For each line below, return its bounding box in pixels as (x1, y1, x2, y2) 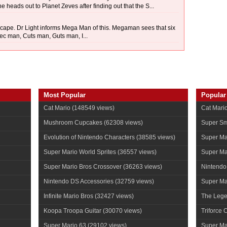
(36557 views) (116, 148, 157, 156)
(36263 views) (122, 163, 162, 170)
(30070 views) (101, 207, 142, 214)
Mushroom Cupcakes (44, 119, 102, 126)
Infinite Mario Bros (44, 193, 93, 200)
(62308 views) (102, 119, 143, 126)
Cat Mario (44, 104, 70, 111)
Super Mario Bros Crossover (44, 163, 122, 170)
